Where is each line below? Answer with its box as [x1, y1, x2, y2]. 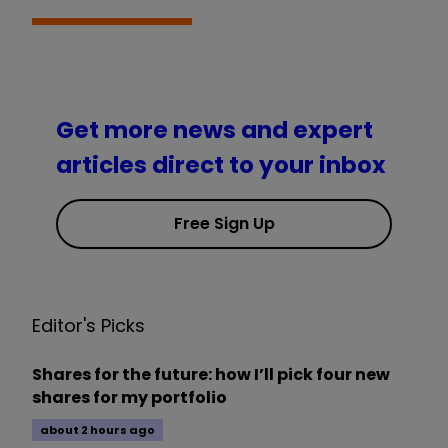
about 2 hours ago [40, 421, 155, 438]
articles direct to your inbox [56, 148, 386, 181]
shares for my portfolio [32, 385, 227, 409]
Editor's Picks [32, 312, 145, 338]
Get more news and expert [56, 113, 373, 146]
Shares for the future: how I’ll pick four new [32, 362, 390, 386]
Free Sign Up [173, 211, 275, 235]
